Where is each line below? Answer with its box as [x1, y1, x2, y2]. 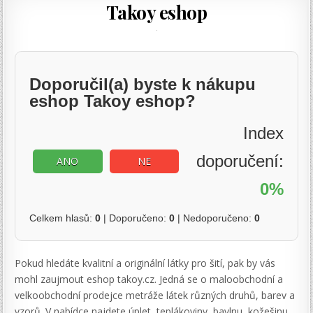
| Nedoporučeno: [175, 212, 255, 224]
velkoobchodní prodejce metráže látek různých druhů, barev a [15, 289, 296, 303]
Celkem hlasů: [29, 212, 96, 224]
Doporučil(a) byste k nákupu [29, 74, 256, 94]
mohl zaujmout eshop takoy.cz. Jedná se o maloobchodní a [15, 272, 284, 286]
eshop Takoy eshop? [29, 91, 196, 110]
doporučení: [196, 152, 284, 171]
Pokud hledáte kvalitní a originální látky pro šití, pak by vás [15, 256, 276, 270]
